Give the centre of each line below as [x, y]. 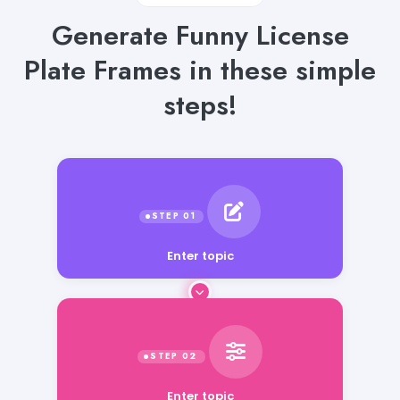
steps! [200, 104]
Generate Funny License [200, 35]
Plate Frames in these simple [200, 70]
